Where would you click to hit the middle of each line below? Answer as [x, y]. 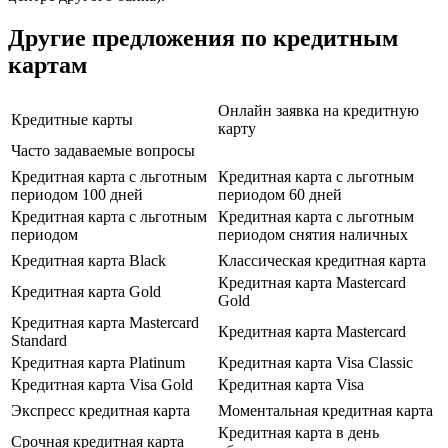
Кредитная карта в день [298, 432]
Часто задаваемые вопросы [103, 150]
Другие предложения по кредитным [203, 37]
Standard [39, 340]
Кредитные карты [72, 119]
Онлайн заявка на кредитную [318, 110]
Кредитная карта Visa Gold [102, 384]
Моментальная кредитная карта [325, 410]
